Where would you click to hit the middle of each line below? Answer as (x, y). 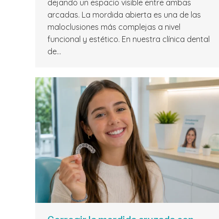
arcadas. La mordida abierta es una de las (124, 15)
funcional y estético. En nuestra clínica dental (129, 39)
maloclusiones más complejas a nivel (114, 27)
